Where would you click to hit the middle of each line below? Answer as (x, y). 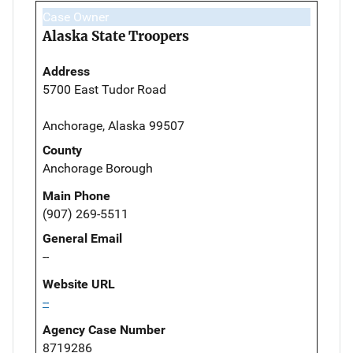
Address (66, 71)
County (62, 150)
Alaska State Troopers (116, 36)
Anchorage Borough (98, 168)
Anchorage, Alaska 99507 (113, 125)
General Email (82, 238)
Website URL (79, 284)
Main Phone (76, 195)
